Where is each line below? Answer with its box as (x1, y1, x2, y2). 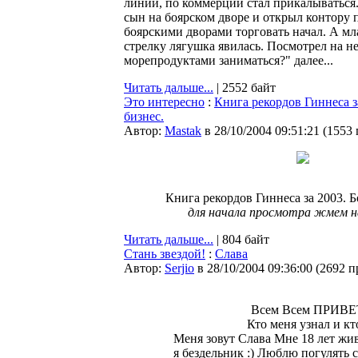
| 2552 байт (213, 81, 276, 94)
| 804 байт (213, 233, 269, 246)
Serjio (165, 261, 194, 275)
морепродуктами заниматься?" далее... (124, 54, 333, 67)
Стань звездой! (124, 247, 205, 261)
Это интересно (124, 95, 205, 109)
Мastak (165, 124, 201, 137)
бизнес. (124, 109, 164, 123)
